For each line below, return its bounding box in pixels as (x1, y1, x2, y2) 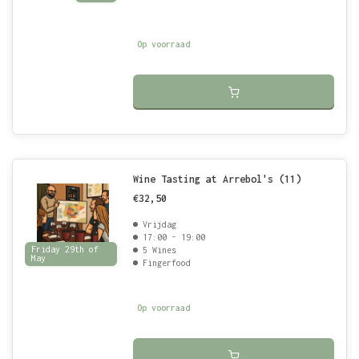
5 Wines (143, 245, 176, 255)
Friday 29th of (31, 244, 99, 254)
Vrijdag (143, 220, 176, 229)
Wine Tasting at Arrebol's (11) (133, 173, 301, 185)
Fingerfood (143, 258, 191, 268)
